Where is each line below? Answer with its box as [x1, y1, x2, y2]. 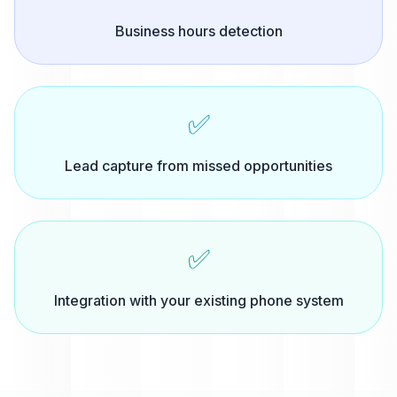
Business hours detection [114, 22, 283, 40]
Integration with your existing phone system [53, 292, 344, 309]
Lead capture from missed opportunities [65, 157, 332, 175]
